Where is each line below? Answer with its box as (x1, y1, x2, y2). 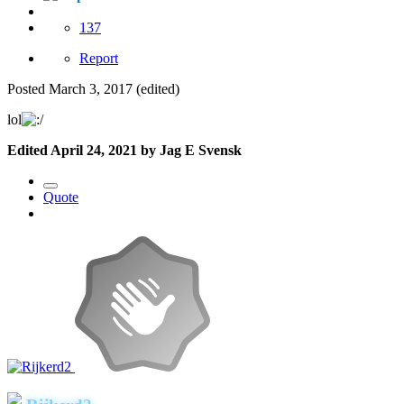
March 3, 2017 (49, 81, 133, 97)
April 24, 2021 (50, 142, 137, 159)
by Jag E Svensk (137, 142, 242, 159)
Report (79, 50, 118, 67)
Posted (7, 81, 49, 97)
